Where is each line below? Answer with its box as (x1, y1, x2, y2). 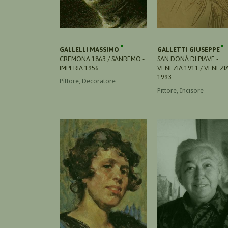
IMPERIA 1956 (60, 64, 99, 72)
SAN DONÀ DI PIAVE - (157, 54, 218, 63)
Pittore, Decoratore (60, 77, 116, 85)
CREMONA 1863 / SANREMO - (60, 54, 145, 63)
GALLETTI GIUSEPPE (157, 45, 221, 53)
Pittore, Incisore (157, 86, 204, 94)
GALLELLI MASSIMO (60, 45, 121, 53)
